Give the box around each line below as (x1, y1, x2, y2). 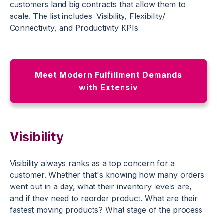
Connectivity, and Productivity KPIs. (10, 23, 140, 33)
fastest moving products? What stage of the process (10, 205, 202, 215)
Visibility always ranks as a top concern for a (10, 158, 175, 169)
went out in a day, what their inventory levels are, (10, 182, 192, 192)
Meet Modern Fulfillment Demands (35, 70, 182, 80)
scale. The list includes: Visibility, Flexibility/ (10, 11, 165, 21)
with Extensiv (79, 82, 138, 93)
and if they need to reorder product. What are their (10, 193, 198, 203)
